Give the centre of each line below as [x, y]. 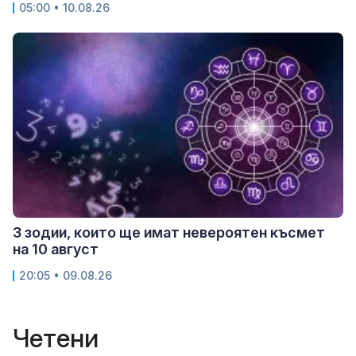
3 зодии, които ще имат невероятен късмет [169, 232]
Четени [56, 338]
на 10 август [56, 249]
